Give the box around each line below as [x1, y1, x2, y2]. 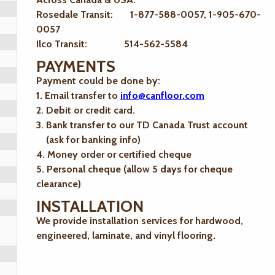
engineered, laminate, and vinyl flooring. [36, 230, 215, 241]
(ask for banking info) [36, 134, 141, 145]
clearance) [36, 178, 81, 190]
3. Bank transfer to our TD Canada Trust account [36, 119, 258, 131]
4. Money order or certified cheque [36, 149, 192, 160]
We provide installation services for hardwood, [36, 215, 243, 227]
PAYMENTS [36, 56, 115, 76]
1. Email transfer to [36, 90, 120, 101]
